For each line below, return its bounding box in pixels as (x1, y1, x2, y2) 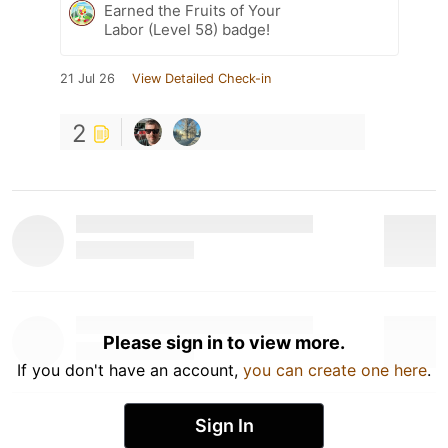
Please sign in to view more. (103, 331, 345, 353)
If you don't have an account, (17, 359, 243, 380)
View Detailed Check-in (132, 70, 271, 86)
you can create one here (243, 359, 427, 380)
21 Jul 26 (60, 70, 115, 86)
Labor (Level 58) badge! (104, 19, 270, 39)
